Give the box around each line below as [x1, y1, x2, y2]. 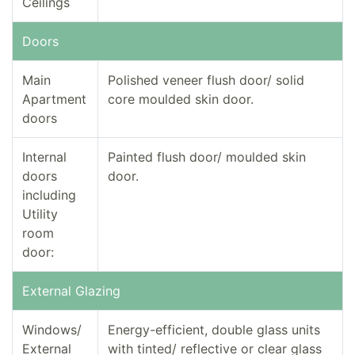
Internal [22, 149, 67, 166]
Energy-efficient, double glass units [108, 322, 320, 338]
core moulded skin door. [108, 91, 254, 108]
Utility [22, 206, 58, 223]
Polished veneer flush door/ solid [108, 72, 304, 89]
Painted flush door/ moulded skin [108, 149, 306, 166]
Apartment [22, 91, 86, 108]
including [22, 187, 76, 204]
